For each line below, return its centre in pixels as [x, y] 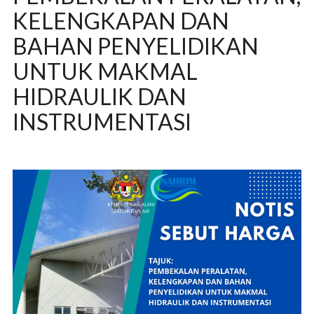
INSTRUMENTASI [102, 122]
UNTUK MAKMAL [105, 71]
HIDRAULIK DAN [99, 96]
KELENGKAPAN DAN [121, 21]
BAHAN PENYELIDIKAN [135, 46]
